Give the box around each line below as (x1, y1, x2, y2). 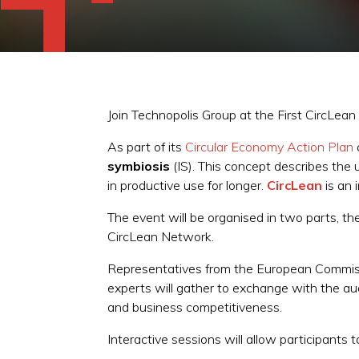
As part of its (107, 138, 186, 155)
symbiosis (107, 157, 171, 174)
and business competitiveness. (107, 298, 283, 315)
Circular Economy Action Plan (185, 138, 354, 155)
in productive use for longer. (107, 176, 268, 193)
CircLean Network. (107, 228, 215, 244)
